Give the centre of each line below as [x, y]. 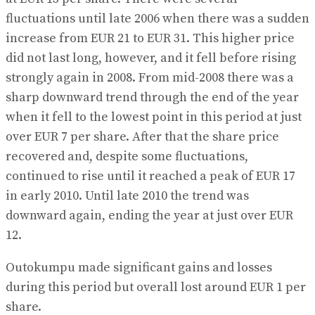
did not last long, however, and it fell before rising [151, 58]
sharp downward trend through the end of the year [152, 98]
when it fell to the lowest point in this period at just [154, 117]
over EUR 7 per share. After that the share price [142, 137]
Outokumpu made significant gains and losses [139, 268]
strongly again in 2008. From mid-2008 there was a [150, 78]
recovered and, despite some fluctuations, [127, 157]
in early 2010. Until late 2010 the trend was [127, 196]
